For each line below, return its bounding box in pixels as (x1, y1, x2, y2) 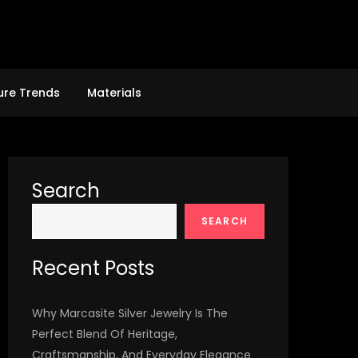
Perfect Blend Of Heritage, (32, 326, 177, 342)
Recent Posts (32, 255, 154, 281)
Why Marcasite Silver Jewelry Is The (32, 305, 228, 321)
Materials (86, 85, 141, 101)
